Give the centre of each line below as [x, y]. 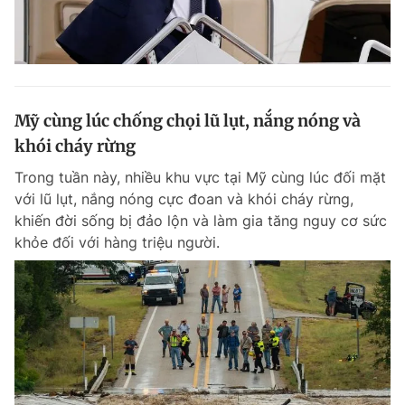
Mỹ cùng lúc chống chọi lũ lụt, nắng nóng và [188, 121]
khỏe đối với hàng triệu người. [117, 242]
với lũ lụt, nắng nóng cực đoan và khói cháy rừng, [184, 199]
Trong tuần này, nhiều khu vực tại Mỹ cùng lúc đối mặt [200, 177]
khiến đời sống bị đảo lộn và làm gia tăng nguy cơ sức [201, 221]
